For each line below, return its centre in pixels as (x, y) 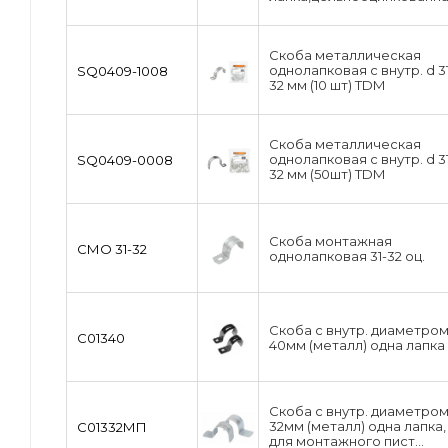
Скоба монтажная (330, 241)
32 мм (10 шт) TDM (327, 85)
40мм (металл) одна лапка (357, 345)
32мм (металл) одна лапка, (357, 426)
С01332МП (112, 427)
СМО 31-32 (112, 249)
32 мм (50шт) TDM (327, 174)
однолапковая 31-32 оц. (347, 256)
